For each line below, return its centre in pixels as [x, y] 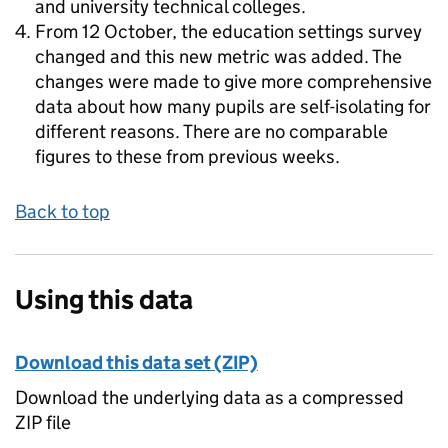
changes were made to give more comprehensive [233, 81]
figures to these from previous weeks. [187, 156]
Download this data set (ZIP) [136, 362]
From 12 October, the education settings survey [228, 31]
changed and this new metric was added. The [218, 56]
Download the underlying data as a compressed [209, 397]
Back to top [62, 211]
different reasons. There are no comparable [211, 131]
